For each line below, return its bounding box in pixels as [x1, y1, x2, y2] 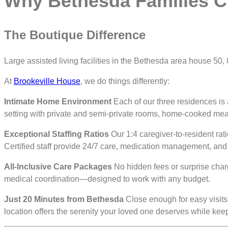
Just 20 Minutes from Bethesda [4, 194, 124, 204]
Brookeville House [14, 76, 80, 85]
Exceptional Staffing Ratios [4, 129, 109, 138]
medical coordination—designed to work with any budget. [4, 174, 210, 183]
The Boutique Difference [4, 27, 146, 42]
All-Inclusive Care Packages [4, 162, 112, 171]
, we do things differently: [80, 76, 169, 85]
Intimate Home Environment [4, 97, 111, 106]
